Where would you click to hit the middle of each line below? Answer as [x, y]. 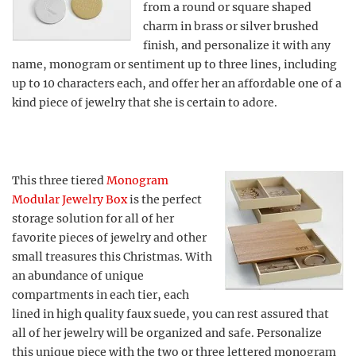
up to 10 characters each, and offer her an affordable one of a [177, 83]
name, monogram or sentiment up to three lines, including [174, 64]
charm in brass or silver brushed [231, 26]
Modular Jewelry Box [70, 199]
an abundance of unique [78, 276]
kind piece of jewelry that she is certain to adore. [145, 103]
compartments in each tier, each [101, 295]
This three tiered [59, 180]
